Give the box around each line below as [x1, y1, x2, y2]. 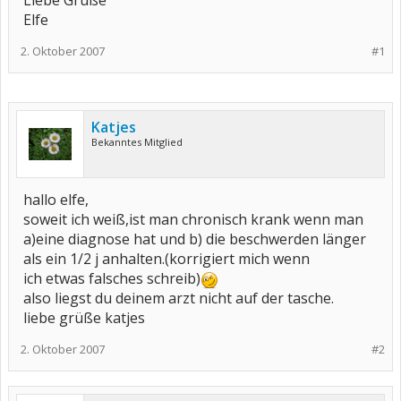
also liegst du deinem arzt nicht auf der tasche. [23, 288, 334, 308]
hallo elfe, [23, 190, 89, 209]
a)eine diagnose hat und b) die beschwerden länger [23, 229, 366, 249]
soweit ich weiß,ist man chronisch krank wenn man [23, 209, 363, 229]
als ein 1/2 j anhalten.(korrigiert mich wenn [23, 249, 310, 269]
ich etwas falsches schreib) [23, 269, 200, 288]
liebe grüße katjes [23, 308, 145, 328]
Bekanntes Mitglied [91, 135, 183, 149]
